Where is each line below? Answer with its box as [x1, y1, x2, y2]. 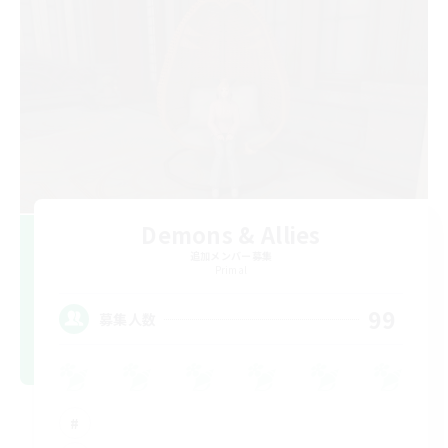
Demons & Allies [141, 218, 321, 251]
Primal [214, 262, 248, 278]
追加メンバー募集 [189, 248, 273, 264]
